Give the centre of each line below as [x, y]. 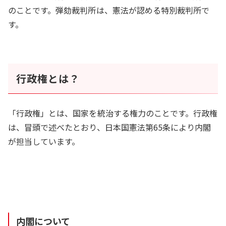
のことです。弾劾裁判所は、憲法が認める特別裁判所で [109, 10]
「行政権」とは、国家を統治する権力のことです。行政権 [113, 113]
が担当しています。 [44, 141]
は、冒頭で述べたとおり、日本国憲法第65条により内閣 [110, 127]
